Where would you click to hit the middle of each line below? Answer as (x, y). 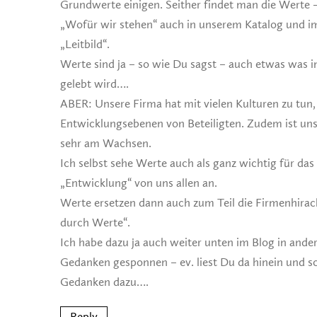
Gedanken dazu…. (104, 282)
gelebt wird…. (94, 84)
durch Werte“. (95, 223)
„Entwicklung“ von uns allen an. (139, 183)
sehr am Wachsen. (106, 144)
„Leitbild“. (85, 45)
